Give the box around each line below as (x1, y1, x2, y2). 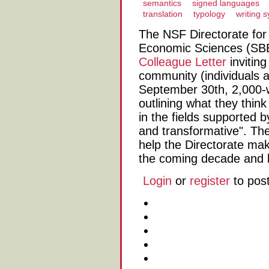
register (190, 174, 230, 188)
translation (143, 9, 183, 19)
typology (193, 9, 225, 19)
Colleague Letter (139, 55, 226, 69)
